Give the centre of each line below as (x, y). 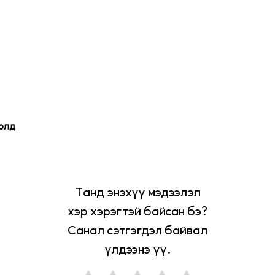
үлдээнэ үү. (137, 249)
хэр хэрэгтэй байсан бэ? (137, 211)
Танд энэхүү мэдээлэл (137, 192)
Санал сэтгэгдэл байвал (137, 230)
